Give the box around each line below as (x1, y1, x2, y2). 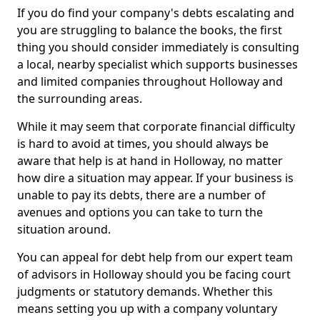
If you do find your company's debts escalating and (17, 5, 294, 21)
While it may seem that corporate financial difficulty (17, 119, 295, 134)
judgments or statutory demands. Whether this (17, 284, 273, 299)
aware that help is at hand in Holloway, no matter (17, 153, 283, 169)
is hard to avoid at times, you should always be (17, 136, 269, 151)
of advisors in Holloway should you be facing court (17, 266, 291, 282)
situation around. (17, 221, 111, 237)
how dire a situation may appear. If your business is (17, 170, 294, 186)
